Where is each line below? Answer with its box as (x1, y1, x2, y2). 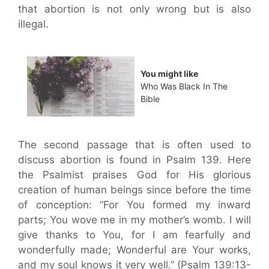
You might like (141, 68, 198, 79)
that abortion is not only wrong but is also (18, 3, 251, 15)
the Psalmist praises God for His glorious (18, 169, 251, 181)
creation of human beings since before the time (18, 184, 251, 196)
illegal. (18, 18, 49, 30)
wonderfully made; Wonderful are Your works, (18, 244, 251, 256)
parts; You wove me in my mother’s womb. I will (18, 214, 251, 226)
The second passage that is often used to (18, 139, 251, 151)
